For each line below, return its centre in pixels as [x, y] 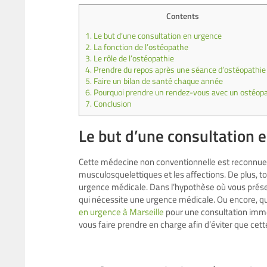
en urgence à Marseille [121, 212]
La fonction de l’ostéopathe [140, 47]
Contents [183, 16]
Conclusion [113, 104]
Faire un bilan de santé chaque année [157, 81]
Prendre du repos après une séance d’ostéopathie [179, 70]
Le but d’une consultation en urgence [157, 36]
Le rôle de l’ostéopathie [133, 59]
